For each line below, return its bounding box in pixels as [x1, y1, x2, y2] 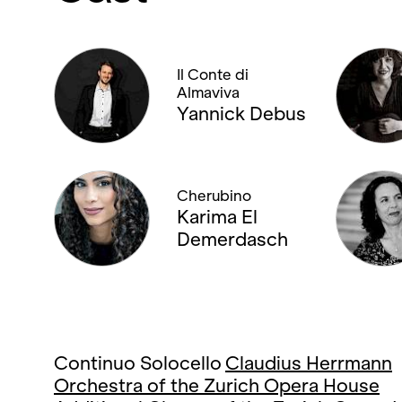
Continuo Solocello [54, 353, 222, 373]
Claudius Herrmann [225, 353, 392, 373]
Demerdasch [177, 228, 288, 249]
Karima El [177, 205, 258, 227]
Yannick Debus [177, 103, 306, 124]
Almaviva [177, 84, 240, 101]
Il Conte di [177, 66, 249, 83]
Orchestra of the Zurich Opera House [54, 375, 380, 396]
